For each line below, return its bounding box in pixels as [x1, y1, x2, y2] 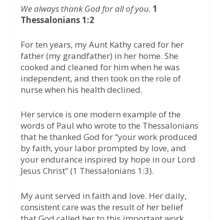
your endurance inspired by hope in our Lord [21, 154, 196, 165]
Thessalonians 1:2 [21, 14, 95, 26]
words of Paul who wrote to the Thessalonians [21, 120, 199, 132]
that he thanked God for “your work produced [21, 131, 198, 143]
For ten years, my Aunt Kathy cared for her [21, 39, 184, 51]
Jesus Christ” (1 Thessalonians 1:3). [21, 165, 154, 177]
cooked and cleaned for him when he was [21, 61, 180, 73]
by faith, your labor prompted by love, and [21, 142, 187, 154]
